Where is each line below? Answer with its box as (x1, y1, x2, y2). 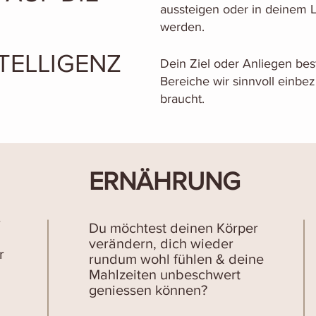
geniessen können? (89, 282, 207, 298)
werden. (160, 20, 205, 34)
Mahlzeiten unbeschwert (89, 267, 241, 282)
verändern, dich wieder (89, 236, 233, 251)
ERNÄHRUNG (89, 167, 241, 195)
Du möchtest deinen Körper (89, 220, 258, 236)
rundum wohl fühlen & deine (89, 251, 264, 267)
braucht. (160, 92, 205, 106)
